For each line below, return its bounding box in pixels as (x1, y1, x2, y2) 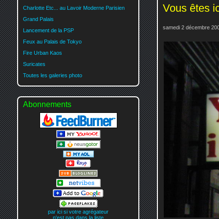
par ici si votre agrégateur (48, 209, 109, 215)
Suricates (23, 61, 45, 67)
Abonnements (23, 100, 71, 109)
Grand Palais (23, 16, 54, 22)
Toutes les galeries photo (23, 72, 82, 78)
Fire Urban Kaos (23, 49, 62, 56)
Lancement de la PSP (23, 27, 74, 33)
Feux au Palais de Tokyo (23, 38, 82, 44)
